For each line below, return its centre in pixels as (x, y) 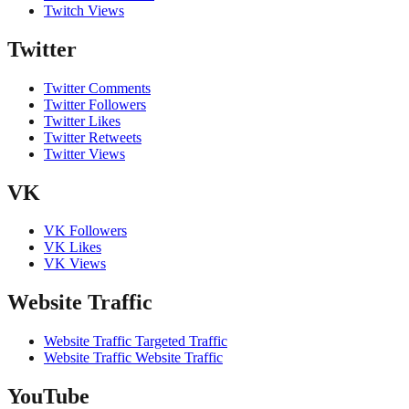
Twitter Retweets (93, 137)
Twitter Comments (97, 88)
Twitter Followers (95, 104)
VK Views (75, 264)
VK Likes (73, 247)
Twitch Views (84, 10)
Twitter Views (84, 153)
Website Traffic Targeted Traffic (136, 341)
